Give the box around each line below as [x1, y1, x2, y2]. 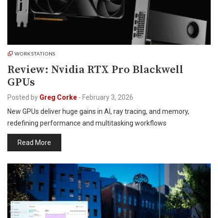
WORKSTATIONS [14, 51, 56, 56]
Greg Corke [39, 93, 77, 101]
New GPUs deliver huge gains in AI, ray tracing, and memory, [7, 108, 189, 115]
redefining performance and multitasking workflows [7, 119, 166, 127]
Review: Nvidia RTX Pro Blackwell [7, 63, 183, 77]
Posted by [7, 93, 38, 101]
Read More [18, 139, 51, 146]
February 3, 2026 [82, 93, 133, 101]
